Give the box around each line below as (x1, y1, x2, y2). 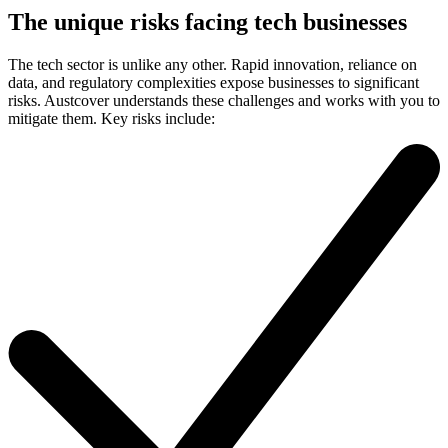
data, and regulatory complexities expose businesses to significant (8, 74, 419, 92)
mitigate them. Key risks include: (8, 110, 215, 128)
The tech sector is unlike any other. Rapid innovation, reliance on (8, 56, 417, 74)
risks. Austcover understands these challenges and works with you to (8, 92, 440, 110)
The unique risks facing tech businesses (8, 9, 407, 36)
